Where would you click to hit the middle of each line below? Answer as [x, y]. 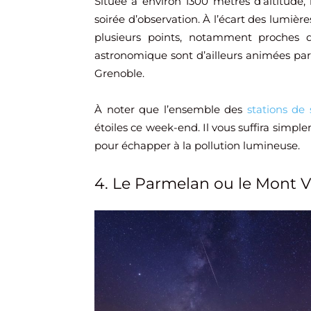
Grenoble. [119, 74]
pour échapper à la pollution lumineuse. [197, 146]
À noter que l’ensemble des [171, 110]
